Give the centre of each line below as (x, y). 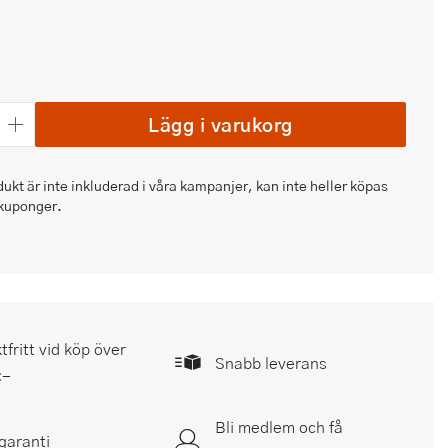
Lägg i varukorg (220, 124)
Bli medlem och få (279, 426)
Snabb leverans (271, 362)
